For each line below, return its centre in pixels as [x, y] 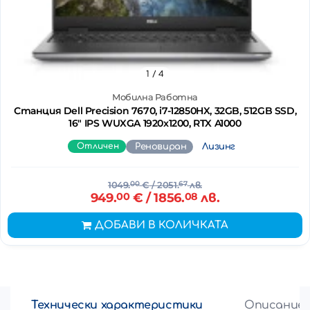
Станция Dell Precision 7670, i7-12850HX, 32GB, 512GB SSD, [155, 110]
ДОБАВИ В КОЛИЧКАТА [162, 225]
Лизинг [219, 146]
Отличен [98, 146]
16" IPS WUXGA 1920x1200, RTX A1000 [192, 123]
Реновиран [161, 146]
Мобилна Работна [155, 97]
